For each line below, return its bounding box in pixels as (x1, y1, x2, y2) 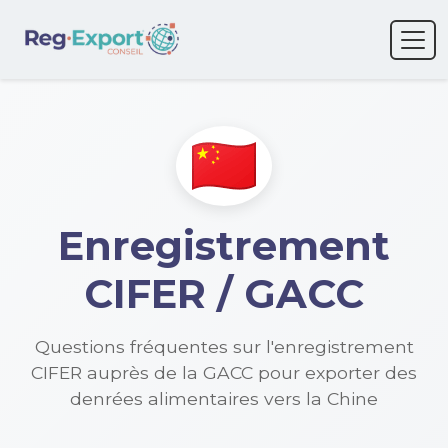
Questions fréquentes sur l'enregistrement (34, 336, 414, 357)
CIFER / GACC (84, 269, 364, 318)
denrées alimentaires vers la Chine (70, 388, 378, 409)
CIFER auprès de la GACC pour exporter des (31, 362, 417, 383)
